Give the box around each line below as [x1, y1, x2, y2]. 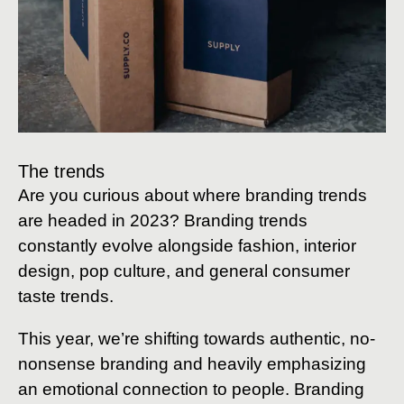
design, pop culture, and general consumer [18, 261, 350, 280]
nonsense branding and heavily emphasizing [18, 353, 366, 373]
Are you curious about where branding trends [18, 185, 367, 205]
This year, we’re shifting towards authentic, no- [18, 328, 375, 348]
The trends [18, 161, 105, 181]
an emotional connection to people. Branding [18, 379, 364, 399]
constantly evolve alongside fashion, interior [18, 235, 356, 255]
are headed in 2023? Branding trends [18, 210, 308, 230]
